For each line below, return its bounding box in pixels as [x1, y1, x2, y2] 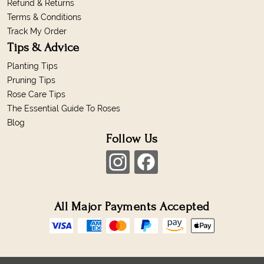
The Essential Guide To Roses [7, 103, 120, 113]
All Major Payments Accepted [54, 199, 210, 213]
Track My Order [7, 26, 67, 36]
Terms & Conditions [7, 12, 81, 22]
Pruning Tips [7, 75, 55, 85]
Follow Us [106, 131, 158, 146]
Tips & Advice [7, 40, 79, 54]
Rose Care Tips [7, 89, 65, 99]
